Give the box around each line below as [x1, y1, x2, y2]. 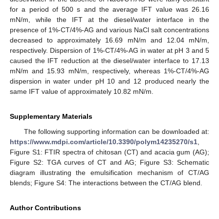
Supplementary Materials [10, 112, 92, 120]
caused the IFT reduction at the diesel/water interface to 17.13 [10, 56, 209, 65]
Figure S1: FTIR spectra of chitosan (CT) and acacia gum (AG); [10, 148, 209, 156]
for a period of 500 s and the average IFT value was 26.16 [10, 5, 209, 13]
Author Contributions [10, 203, 81, 212]
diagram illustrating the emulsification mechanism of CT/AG [10, 168, 209, 176]
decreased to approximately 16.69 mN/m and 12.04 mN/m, [10, 36, 209, 44]
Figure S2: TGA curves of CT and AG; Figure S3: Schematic [10, 158, 209, 166]
